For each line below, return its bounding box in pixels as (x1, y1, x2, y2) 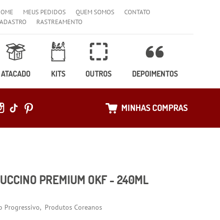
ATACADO (1, 69, 31, 79)
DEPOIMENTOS (132, 69, 178, 79)
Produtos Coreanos (45, 203, 103, 212)
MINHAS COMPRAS (121, 102, 188, 113)
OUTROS (85, 69, 112, 79)
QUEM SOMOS (76, 8, 115, 16)
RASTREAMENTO (36, 18, 83, 26)
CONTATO (124, 8, 151, 16)
